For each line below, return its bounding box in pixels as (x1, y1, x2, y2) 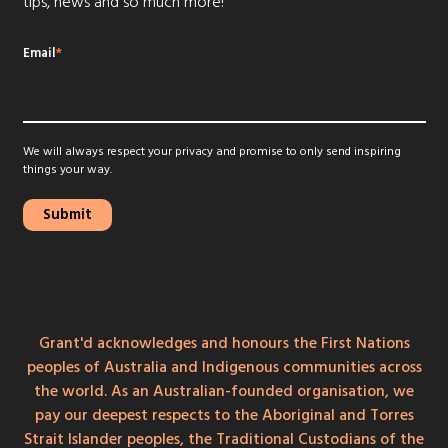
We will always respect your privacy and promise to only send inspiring (22, 141, 401, 161)
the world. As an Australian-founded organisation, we (34, 377, 414, 404)
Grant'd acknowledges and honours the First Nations (38, 329, 410, 356)
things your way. (22, 159, 112, 179)
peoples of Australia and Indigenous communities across (26, 353, 422, 380)
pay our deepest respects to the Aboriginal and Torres (34, 401, 414, 428)
